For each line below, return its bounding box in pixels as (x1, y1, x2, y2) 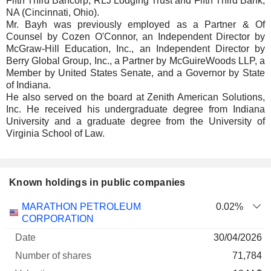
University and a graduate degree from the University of (6, 116, 265, 126)
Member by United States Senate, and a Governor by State (6, 68, 265, 78)
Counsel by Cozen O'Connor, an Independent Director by (6, 31, 265, 42)
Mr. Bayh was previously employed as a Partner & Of (6, 19, 265, 30)
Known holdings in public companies (9, 177, 186, 188)
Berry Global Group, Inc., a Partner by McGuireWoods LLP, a (6, 56, 265, 66)
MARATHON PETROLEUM (22, 201, 141, 212)
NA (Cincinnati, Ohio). (6, 7, 99, 18)
